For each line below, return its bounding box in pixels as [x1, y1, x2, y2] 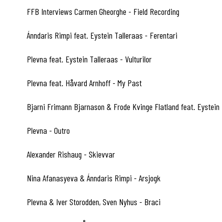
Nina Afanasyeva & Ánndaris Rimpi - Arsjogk [25, 172, 161, 183]
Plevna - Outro [25, 125, 70, 136]
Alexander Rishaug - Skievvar [25, 149, 115, 160]
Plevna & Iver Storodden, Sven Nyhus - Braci [25, 196, 161, 207]
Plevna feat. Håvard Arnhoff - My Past [25, 77, 142, 88]
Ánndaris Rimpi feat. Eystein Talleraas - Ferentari [25, 30, 177, 41]
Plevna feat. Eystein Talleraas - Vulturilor [25, 54, 152, 64]
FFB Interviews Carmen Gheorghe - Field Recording [25, 6, 179, 17]
